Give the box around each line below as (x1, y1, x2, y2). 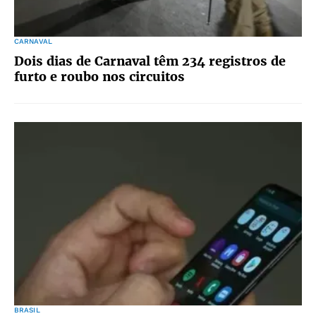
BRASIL (14, 306, 40, 314)
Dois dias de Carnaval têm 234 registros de (14, 53, 286, 69)
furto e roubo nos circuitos (14, 68, 185, 85)
